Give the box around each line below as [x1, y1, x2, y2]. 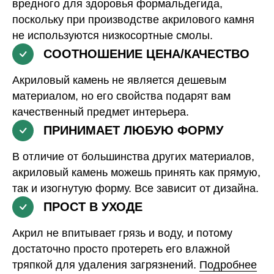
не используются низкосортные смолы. [12, 29, 213, 42]
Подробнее [199, 258, 257, 271]
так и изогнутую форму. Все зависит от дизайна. [12, 182, 262, 194]
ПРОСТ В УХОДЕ [43, 199, 143, 213]
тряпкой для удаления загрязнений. [12, 258, 199, 271]
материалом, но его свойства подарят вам [12, 89, 231, 102]
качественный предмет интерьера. [12, 105, 189, 118]
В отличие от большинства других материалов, [12, 150, 254, 163]
